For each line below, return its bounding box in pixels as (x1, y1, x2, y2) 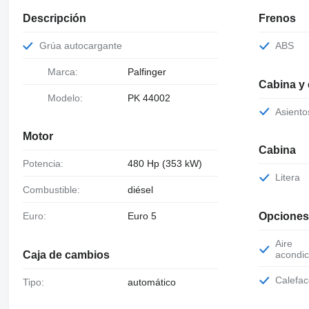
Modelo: (55, 92, 83, 103)
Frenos (259, 12, 297, 24)
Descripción (22, 12, 86, 24)
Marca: (55, 66, 78, 77)
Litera (281, 172, 301, 183)
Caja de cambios (22, 248, 110, 261)
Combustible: (29, 184, 80, 196)
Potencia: (28, 158, 63, 170)
